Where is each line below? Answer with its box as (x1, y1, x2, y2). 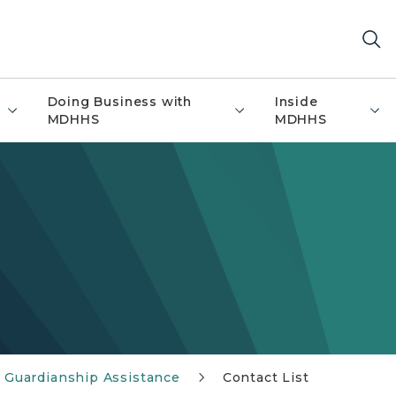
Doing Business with (47, 94, 193, 110)
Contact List (222, 369, 309, 385)
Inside (274, 94, 318, 110)
